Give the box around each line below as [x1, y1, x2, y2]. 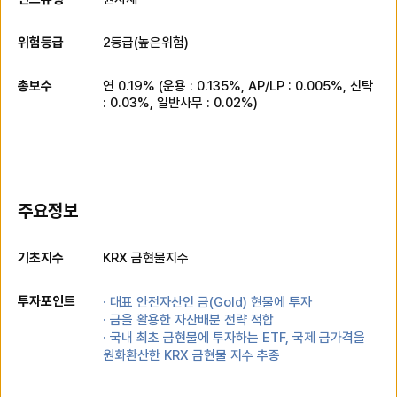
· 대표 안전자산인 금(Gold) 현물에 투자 [103, 293, 312, 310]
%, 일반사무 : [137, 94, 210, 111]
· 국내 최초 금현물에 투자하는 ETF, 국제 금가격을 [103, 329, 365, 346]
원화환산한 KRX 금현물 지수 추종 [103, 346, 280, 363]
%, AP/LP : [229, 77, 295, 94]
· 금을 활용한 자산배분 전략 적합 [103, 311, 274, 328]
